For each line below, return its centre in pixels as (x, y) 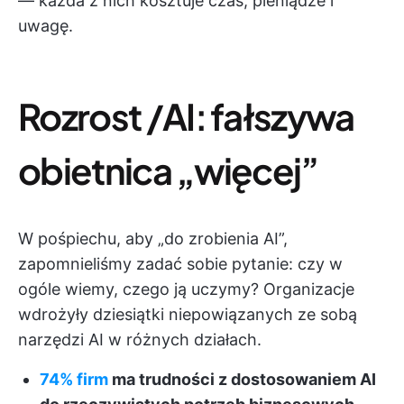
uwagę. (46, 26)
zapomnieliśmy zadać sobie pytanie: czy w (180, 264)
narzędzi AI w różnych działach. (140, 340)
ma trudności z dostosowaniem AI (242, 379)
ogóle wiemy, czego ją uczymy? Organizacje (186, 289)
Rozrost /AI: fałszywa (186, 116)
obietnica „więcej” (168, 170)
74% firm (74, 379)
